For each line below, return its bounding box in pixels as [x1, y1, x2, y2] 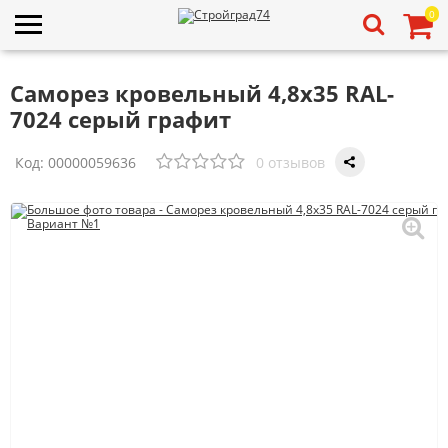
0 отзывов [256, 152, 325, 172]
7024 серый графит [10, 104, 231, 134]
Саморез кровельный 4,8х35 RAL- [10, 78, 394, 108]
